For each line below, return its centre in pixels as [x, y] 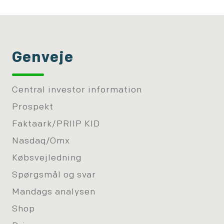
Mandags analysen [54, 192]
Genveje [43, 58]
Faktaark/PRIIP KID [56, 124]
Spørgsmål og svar [54, 175]
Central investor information [77, 90]
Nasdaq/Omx [41, 141]
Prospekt [33, 107]
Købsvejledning [47, 158]
